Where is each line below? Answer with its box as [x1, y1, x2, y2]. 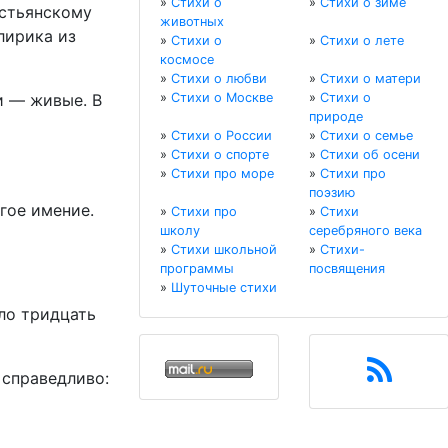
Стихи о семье [320, 128, 413, 144]
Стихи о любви [171, 71, 267, 87]
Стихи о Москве [171, 90, 273, 106]
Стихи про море [171, 166, 274, 182]
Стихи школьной [171, 242, 277, 258]
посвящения [309, 261, 385, 277]
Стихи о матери [320, 71, 421, 87]
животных [160, 14, 224, 30]
